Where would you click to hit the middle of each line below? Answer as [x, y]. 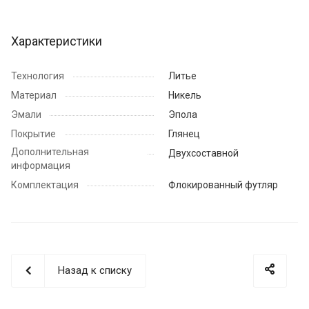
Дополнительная [50, 151]
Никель [185, 95]
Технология [38, 76]
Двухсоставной [203, 153]
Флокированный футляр [223, 185]
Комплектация [45, 185]
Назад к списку [95, 270]
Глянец [184, 133]
